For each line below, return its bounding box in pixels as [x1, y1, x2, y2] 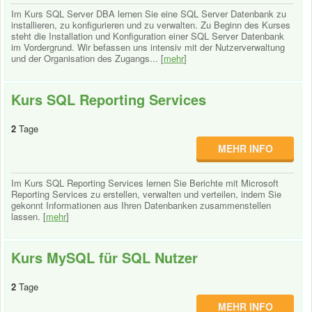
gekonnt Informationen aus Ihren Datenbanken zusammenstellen [11, 198, 271, 212]
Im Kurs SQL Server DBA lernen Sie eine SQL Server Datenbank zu [11, 7, 286, 20]
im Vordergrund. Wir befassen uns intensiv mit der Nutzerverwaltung [11, 40, 285, 54]
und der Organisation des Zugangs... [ [11, 52, 164, 65]
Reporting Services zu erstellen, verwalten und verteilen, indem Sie [11, 187, 281, 201]
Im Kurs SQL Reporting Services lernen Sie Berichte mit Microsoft [11, 176, 279, 189]
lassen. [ [11, 210, 46, 223]
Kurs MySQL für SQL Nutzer [11, 247, 198, 267]
